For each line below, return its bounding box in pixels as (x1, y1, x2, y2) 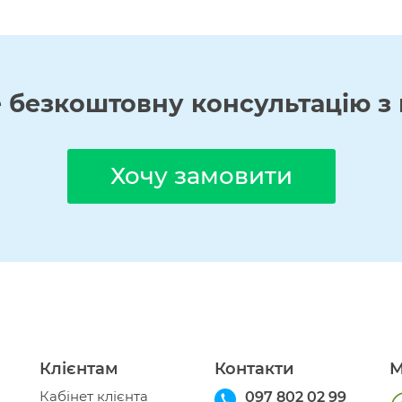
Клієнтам (39, 359, 118, 379)
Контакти (214, 359, 294, 379)
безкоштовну (9, 89, 184, 118)
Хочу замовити (109, 162, 293, 190)
